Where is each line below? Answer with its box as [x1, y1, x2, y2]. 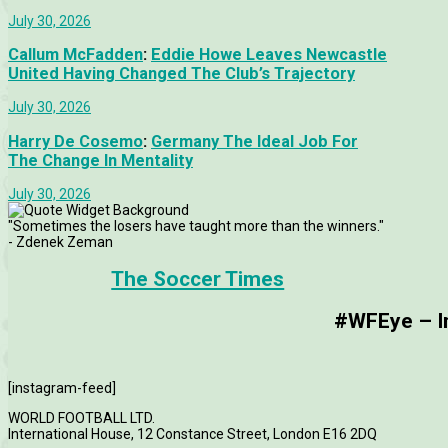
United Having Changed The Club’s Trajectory [8, 63, 355, 83]
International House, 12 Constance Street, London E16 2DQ [8, 426, 377, 443]
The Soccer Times [111, 267, 285, 292]
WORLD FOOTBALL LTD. [8, 410, 155, 427]
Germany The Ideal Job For [151, 131, 358, 151]
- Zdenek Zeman [8, 234, 113, 250]
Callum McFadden [8, 44, 143, 64]
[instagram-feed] [8, 380, 116, 397]
